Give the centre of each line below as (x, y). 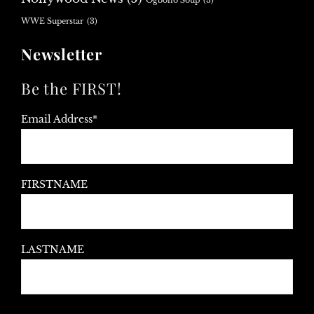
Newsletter (62, 54)
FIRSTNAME (54, 184)
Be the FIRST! (71, 88)
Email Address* (59, 119)
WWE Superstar (52, 21)
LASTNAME (53, 249)
